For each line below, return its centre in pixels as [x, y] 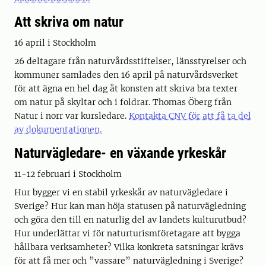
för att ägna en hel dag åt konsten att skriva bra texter [126, 88]
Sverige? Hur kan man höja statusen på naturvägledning [130, 206]
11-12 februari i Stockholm [68, 174]
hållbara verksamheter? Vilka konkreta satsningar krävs [129, 247]
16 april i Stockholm [55, 43]
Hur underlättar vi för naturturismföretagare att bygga [127, 233]
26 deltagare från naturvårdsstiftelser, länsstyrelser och [130, 61]
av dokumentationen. [58, 129]
